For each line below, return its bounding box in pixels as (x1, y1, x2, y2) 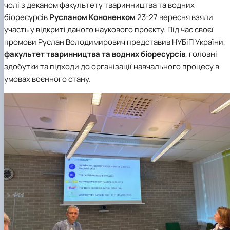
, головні (185, 49, 217, 60)
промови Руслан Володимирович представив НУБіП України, (4, 36, 225, 48)
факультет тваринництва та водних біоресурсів (4, 49, 185, 60)
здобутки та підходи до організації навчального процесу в (4, 61, 219, 72)
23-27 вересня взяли (136, 12, 213, 23)
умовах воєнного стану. (4, 73, 91, 85)
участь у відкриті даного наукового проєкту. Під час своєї (4, 24, 214, 35)
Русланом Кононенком (48, 12, 136, 23)
